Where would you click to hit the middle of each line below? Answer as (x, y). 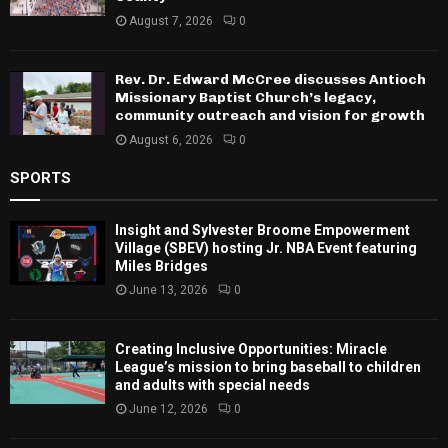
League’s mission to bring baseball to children (268, 367)
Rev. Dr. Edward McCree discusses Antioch (270, 80)
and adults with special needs (212, 385)
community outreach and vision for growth (270, 116)
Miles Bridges (161, 266)
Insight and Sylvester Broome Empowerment (262, 230)
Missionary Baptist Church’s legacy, (245, 98)
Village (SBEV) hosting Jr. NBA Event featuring (266, 248)
